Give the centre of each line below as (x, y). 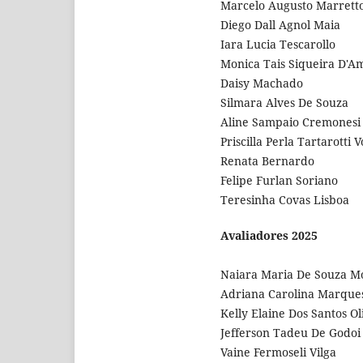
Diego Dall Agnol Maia (280, 24)
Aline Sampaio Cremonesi (290, 122)
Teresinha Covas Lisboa (285, 199)
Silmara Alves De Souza (284, 102)
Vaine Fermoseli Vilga (278, 352)
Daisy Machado (262, 83)
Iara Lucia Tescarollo (278, 44)
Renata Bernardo (267, 160)
